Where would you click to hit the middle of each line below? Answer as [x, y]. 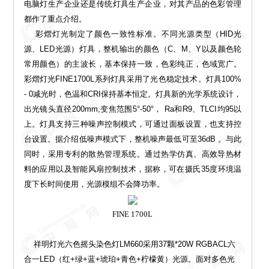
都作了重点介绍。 [59, 19]
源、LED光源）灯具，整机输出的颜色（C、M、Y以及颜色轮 [133, 49]
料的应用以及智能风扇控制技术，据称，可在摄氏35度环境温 [133, 169]
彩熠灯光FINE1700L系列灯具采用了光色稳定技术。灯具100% [133, 79]
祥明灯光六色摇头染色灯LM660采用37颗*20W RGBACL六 [129, 244]
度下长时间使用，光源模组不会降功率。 [94, 184]
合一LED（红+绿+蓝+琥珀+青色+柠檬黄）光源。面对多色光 [129, 259]
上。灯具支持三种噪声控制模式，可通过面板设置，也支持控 [133, 124]
